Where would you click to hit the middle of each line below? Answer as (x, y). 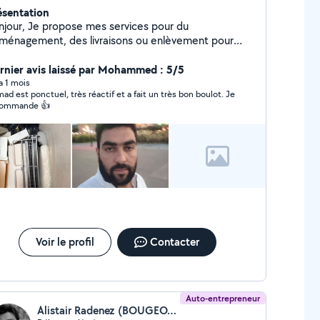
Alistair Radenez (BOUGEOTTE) (171, 310)
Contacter (174, 242)
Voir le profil (65, 242)
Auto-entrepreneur (223, 298)
